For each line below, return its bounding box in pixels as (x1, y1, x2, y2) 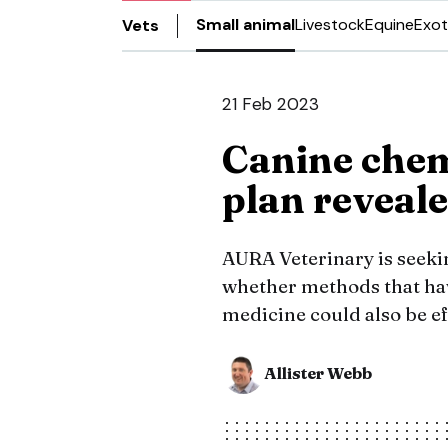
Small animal (196, 14, 295, 35)
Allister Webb (264, 363, 372, 383)
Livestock (295, 14, 365, 35)
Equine (365, 14, 414, 35)
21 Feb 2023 (222, 93, 319, 115)
